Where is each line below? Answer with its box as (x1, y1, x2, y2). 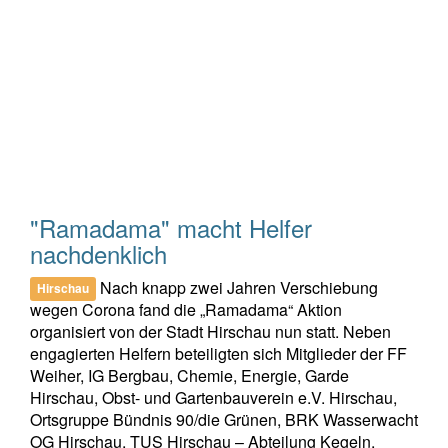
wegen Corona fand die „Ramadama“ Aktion (30, 297, 342, 321)
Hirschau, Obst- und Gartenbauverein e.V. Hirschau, (30, 385, 397, 409)
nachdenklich (30, 235, 167, 271)
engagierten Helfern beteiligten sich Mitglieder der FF (30, 341, 407, 365)
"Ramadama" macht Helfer (30, 209, 312, 245)
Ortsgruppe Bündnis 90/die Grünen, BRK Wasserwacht (30, 407, 418, 431)
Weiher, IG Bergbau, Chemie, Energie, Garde (30, 363, 349, 387)
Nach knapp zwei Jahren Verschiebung (96, 275, 379, 299)
